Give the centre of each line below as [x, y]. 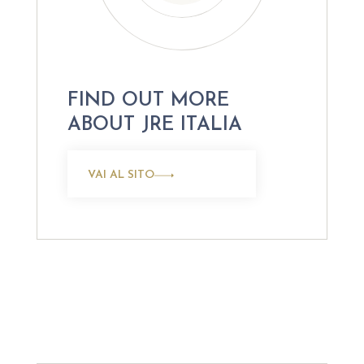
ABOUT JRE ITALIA [154, 125]
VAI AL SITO [121, 175]
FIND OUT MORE [148, 101]
